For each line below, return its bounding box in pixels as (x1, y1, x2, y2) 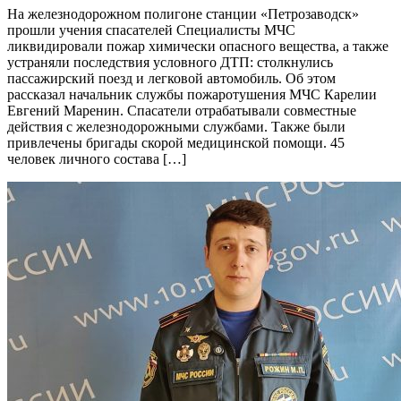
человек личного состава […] (7, 151, 186, 167)
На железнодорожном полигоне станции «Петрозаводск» (7, 6, 359, 22)
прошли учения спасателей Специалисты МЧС (7, 22, 295, 38)
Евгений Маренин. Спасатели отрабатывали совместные (7, 103, 356, 119)
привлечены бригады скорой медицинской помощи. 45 (7, 135, 345, 151)
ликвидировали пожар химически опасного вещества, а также (7, 38, 388, 55)
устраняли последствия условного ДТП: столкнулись (7, 55, 333, 71)
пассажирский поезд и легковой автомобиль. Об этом (7, 71, 336, 87)
